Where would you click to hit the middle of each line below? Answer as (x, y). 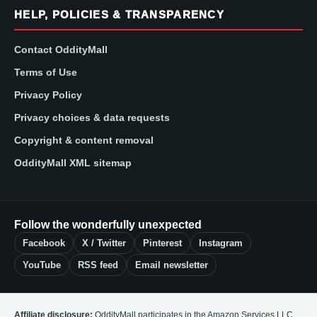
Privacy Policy (48, 94)
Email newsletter (172, 265)
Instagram (221, 243)
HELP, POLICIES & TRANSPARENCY (119, 14)
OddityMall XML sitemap (73, 162)
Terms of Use (46, 72)
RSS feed (98, 265)
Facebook (44, 243)
